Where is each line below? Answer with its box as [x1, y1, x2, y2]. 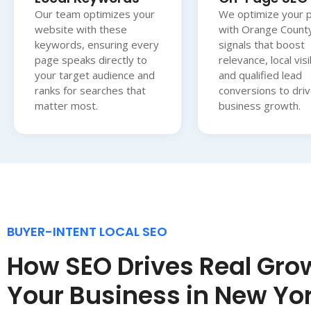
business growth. [218, 98, 301, 112]
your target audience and [35, 67, 155, 82]
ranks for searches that [35, 83, 146, 97]
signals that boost [218, 37, 305, 51]
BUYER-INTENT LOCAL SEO [7, 222, 167, 240]
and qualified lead [218, 67, 302, 82]
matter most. [35, 98, 98, 112]
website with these [35, 22, 127, 36]
